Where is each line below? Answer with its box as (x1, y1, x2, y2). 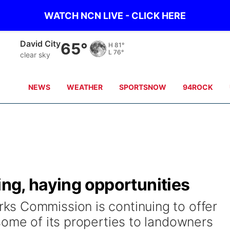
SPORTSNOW (119, 83, 167, 91)
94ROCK (183, 83, 214, 91)
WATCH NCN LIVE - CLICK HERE (44, 10, 186, 21)
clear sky (20, 50, 51, 59)
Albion (20, 38, 46, 49)
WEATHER (67, 83, 103, 91)
